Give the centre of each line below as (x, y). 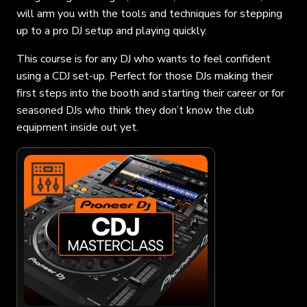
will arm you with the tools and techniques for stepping (149, 13)
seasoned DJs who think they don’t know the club (135, 110)
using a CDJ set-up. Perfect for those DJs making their (145, 76)
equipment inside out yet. (77, 127)
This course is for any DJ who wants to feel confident (144, 59)
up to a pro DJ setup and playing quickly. (112, 30)
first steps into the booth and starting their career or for (150, 93)
